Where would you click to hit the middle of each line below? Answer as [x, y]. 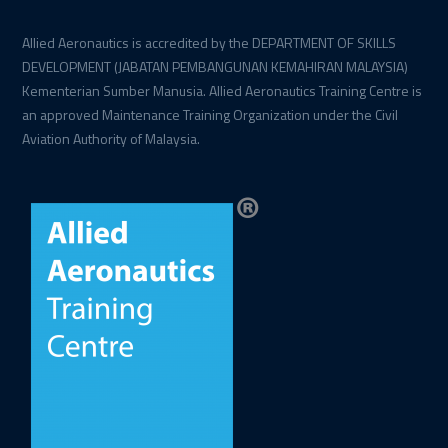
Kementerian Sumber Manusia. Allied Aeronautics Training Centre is [222, 91]
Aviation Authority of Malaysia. [111, 139]
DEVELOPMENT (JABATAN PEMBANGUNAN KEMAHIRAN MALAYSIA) [215, 67]
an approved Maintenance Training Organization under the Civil [210, 115]
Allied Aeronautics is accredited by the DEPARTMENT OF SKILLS [209, 43]
